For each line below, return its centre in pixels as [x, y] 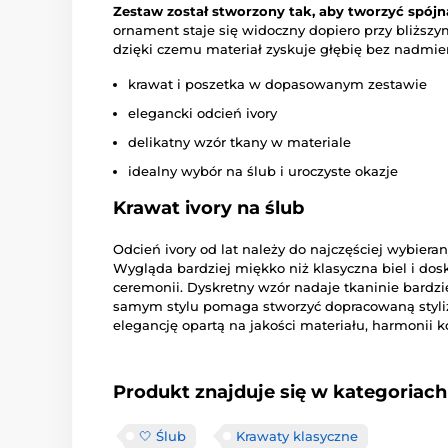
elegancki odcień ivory [202, 112]
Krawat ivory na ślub [208, 207]
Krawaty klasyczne [297, 435]
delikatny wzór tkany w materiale [239, 141]
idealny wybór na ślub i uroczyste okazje [263, 170]
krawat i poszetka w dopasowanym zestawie [277, 83]
